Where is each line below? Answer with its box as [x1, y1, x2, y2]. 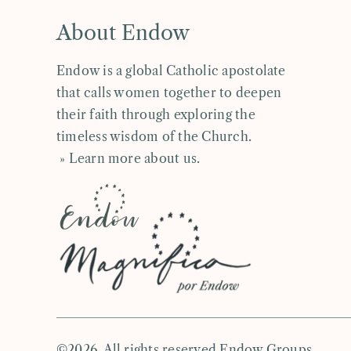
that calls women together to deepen [56, 85, 282, 101]
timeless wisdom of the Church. [56, 128, 252, 145]
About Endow [56, 20, 190, 46]
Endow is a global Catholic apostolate [56, 63, 286, 79]
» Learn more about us [56, 150, 197, 167]
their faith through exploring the [56, 107, 255, 123]
